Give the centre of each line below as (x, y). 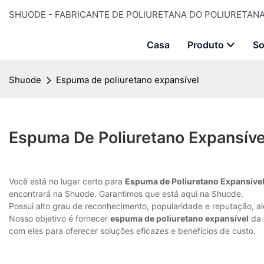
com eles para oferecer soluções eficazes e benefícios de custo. (132, 231)
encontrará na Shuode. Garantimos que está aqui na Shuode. (126, 194)
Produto (206, 45)
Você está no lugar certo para (67, 181)
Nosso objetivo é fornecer (60, 219)
